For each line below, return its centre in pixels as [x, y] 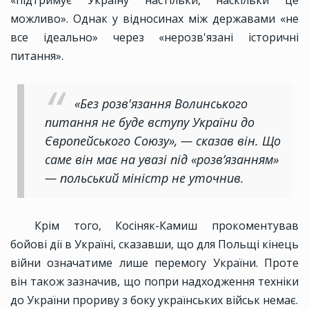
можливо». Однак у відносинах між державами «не [154, 19]
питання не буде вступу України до [150, 122]
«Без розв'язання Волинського [161, 104]
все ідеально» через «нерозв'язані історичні [154, 38]
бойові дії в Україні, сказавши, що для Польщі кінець [154, 245]
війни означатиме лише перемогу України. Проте [154, 263]
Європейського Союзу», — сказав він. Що [163, 141]
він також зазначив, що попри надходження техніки [154, 282]
